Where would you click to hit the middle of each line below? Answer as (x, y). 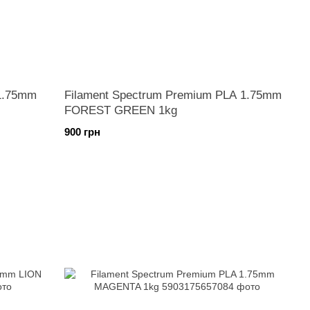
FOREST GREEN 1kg (121, 110)
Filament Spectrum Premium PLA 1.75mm (173, 95)
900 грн (83, 132)
